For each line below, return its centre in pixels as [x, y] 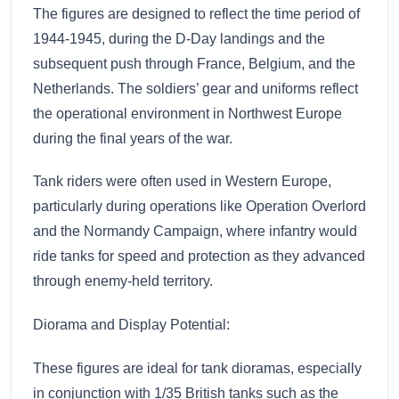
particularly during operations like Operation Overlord [199, 207]
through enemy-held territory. [123, 281]
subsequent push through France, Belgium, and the [194, 63]
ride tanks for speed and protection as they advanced [199, 256]
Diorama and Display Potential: [131, 325]
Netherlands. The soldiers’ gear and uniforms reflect [195, 88]
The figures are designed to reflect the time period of [196, 13]
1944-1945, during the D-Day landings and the [179, 38]
